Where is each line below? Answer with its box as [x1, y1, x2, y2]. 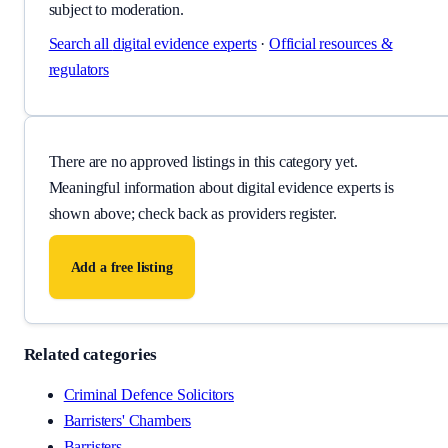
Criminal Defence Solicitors [63, 386, 234, 404]
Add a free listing [70, 259, 173, 275]
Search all [48, 35, 113, 53]
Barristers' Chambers [63, 412, 192, 430]
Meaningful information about [48, 179, 233, 197]
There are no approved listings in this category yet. [48, 153, 358, 171]
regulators [48, 61, 109, 79]
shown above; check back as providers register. [48, 205, 337, 223]
